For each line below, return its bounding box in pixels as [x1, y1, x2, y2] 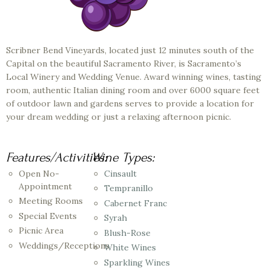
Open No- [19, 168, 59, 179]
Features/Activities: [6, 149, 106, 165]
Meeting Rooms [19, 195, 83, 207]
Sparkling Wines [104, 256, 171, 268]
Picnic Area [19, 225, 64, 237]
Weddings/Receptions [19, 240, 109, 251]
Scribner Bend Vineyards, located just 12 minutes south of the [6, 44, 254, 56]
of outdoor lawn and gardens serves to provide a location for [6, 97, 254, 109]
